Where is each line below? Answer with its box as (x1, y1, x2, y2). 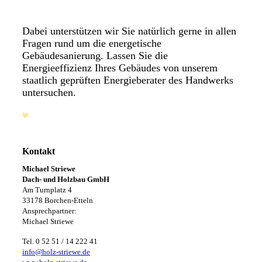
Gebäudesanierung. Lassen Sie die (22, 50, 168, 62)
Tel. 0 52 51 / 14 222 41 (22, 237, 98, 246)
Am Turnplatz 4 (22, 185, 72, 195)
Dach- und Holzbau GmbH (22, 175, 109, 184)
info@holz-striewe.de (22, 247, 90, 257)
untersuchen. (22, 87, 76, 99)
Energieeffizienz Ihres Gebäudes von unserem (22, 62, 218, 74)
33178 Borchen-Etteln (22, 196, 93, 205)
